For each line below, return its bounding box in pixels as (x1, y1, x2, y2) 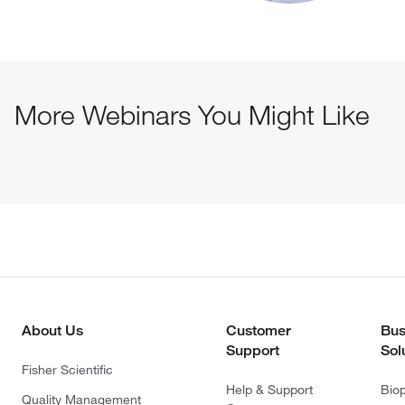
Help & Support (226, 381, 313, 398)
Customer (226, 321, 291, 339)
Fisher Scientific (22, 361, 113, 378)
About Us (22, 321, 83, 339)
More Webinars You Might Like (14, 98, 370, 131)
